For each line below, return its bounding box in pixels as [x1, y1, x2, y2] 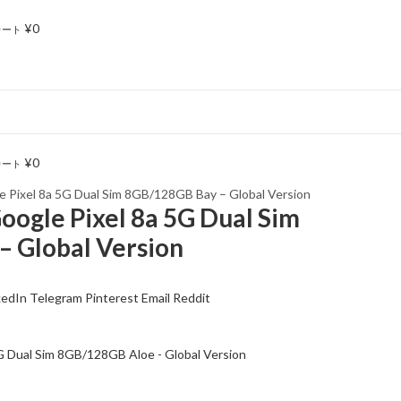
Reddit [173, 290, 210, 305]
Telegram [30, 290, 82, 305]
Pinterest [85, 290, 139, 305]
